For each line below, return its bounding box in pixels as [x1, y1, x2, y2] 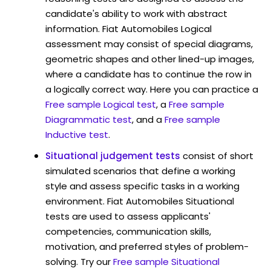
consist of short [183, 149, 253, 162]
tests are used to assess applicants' [45, 209, 211, 223]
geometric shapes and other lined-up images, [45, 52, 254, 65]
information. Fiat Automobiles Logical [45, 22, 212, 35]
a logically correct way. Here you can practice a [45, 82, 258, 96]
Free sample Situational [113, 255, 220, 268]
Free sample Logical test [45, 97, 156, 111]
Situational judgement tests [45, 149, 180, 162]
